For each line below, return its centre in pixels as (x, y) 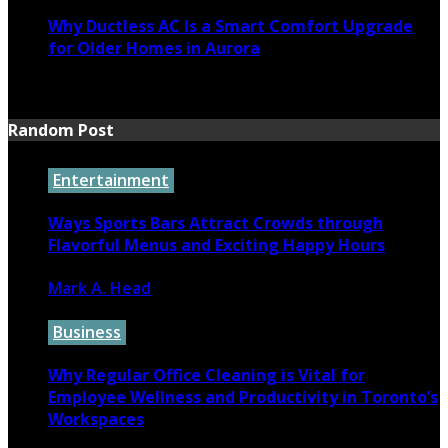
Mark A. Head (99, 288)
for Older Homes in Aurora (154, 48)
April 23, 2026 (99, 310)
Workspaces (96, 419)
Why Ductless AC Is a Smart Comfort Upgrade (230, 26)
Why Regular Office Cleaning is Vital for (206, 375)
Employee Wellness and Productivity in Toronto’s (243, 397)
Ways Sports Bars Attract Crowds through (215, 222)
